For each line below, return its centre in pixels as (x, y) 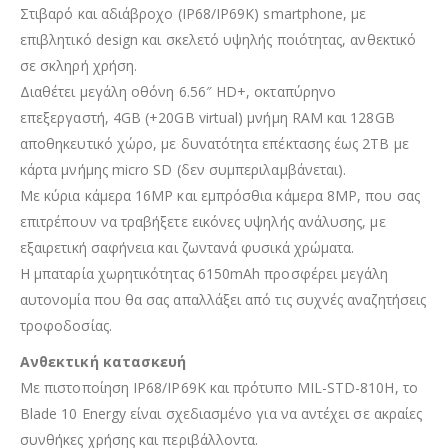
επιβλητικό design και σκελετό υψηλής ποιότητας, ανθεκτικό (218, 39)
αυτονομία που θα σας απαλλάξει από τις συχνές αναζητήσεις (223, 299)
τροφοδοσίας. (66, 325)
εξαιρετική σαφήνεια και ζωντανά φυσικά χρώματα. (187, 247)
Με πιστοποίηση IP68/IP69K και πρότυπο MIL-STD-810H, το (219, 387)
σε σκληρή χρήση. (79, 65)
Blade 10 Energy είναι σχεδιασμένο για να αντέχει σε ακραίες (221, 413)
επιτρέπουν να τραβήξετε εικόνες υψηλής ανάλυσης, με (203, 221)
